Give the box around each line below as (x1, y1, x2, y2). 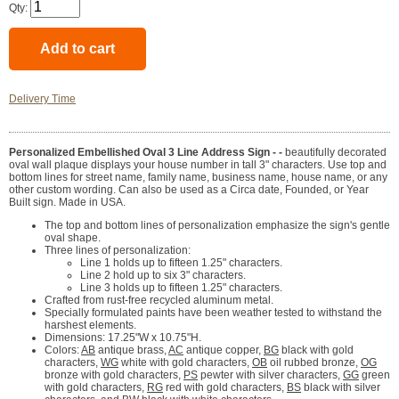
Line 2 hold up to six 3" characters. (80, 269, 246, 282)
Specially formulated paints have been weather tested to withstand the (45, 306, 382, 320)
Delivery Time (9, 93, 76, 106)
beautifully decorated (285, 146, 387, 159)
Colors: (45, 344, 81, 357)
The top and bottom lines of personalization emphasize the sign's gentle (45, 219, 390, 232)
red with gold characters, (163, 381, 287, 395)
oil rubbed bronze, (267, 356, 361, 370)
